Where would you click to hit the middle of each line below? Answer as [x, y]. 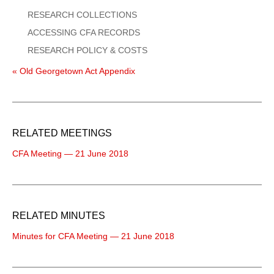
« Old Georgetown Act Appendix [74, 71]
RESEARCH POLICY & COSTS [87, 50]
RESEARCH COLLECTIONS [82, 14]
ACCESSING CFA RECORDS [84, 32]
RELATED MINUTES [59, 215]
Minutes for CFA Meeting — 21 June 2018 [93, 236]
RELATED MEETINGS [62, 133]
